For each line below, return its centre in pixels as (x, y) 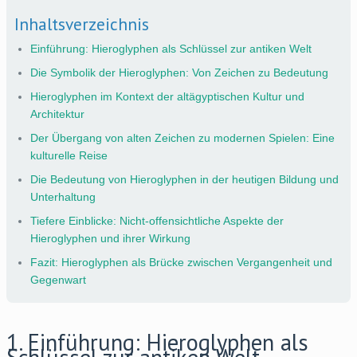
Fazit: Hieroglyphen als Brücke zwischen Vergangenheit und (181, 262)
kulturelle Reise (69, 155)
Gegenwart (58, 279)
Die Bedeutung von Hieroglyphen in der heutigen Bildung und (184, 179)
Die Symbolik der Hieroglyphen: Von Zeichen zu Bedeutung (179, 72)
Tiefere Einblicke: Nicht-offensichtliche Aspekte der (157, 220)
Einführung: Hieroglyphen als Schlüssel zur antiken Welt (171, 48)
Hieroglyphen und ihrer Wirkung (110, 238)
